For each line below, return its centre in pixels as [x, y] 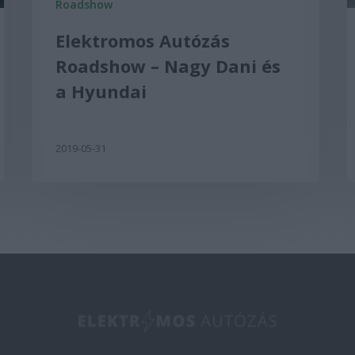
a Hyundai [101, 91]
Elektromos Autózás [143, 40]
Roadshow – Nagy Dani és [168, 65]
